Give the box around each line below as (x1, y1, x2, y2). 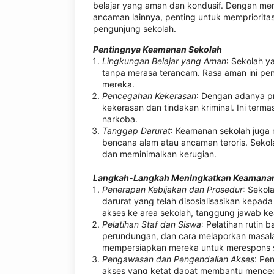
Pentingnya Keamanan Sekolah (93, 44, 222, 54)
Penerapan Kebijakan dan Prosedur (102, 184, 243, 194)
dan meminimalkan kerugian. (102, 149, 217, 159)
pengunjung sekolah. (93, 23, 176, 34)
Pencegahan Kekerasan (102, 91, 196, 101)
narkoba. (102, 114, 138, 124)
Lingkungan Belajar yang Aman (102, 56, 226, 66)
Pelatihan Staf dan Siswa (102, 219, 201, 229)
